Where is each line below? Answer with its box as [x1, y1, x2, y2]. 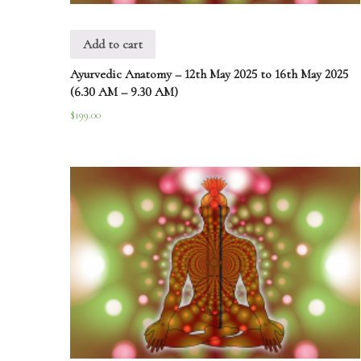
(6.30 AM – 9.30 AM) [70, 83, 178, 100]
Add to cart [83, 36, 143, 53]
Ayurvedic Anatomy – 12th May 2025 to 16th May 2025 [70, 65, 348, 82]
